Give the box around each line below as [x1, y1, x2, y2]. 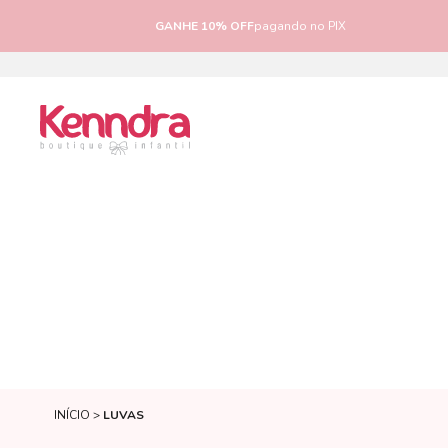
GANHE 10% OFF [155, 18, 255, 34]
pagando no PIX [254, 18, 347, 34]
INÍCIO [53, 407, 90, 423]
